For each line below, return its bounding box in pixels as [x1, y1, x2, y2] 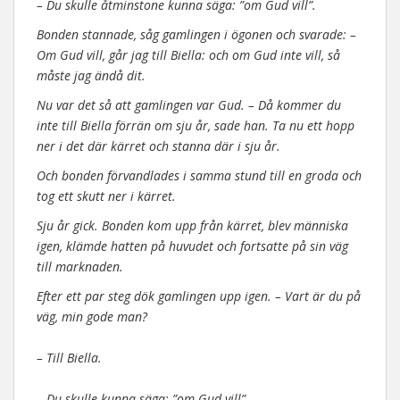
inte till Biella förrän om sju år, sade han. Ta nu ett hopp [37, 117, 354, 134]
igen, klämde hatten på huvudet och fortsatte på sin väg [37, 237, 348, 254]
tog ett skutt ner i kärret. [37, 187, 176, 204]
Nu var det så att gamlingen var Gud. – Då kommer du [37, 96, 341, 113]
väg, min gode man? [37, 308, 147, 325]
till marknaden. [37, 258, 123, 275]
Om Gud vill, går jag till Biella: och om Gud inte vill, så [37, 46, 340, 63]
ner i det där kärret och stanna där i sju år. [37, 137, 280, 154]
